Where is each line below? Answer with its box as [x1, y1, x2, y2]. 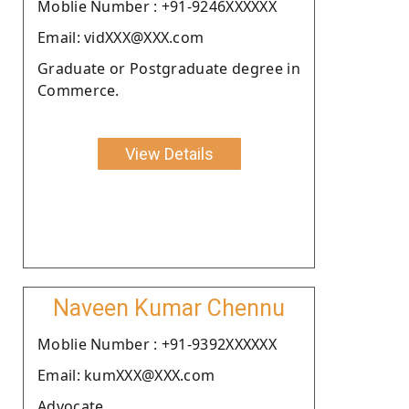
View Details [124, 143, 214, 163]
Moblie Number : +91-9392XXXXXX [37, 333, 277, 354]
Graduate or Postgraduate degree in [37, 58, 300, 79]
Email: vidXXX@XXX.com [37, 26, 204, 47]
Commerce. [37, 79, 120, 100]
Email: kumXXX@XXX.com [37, 364, 215, 385]
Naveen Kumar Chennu [53, 294, 285, 321]
